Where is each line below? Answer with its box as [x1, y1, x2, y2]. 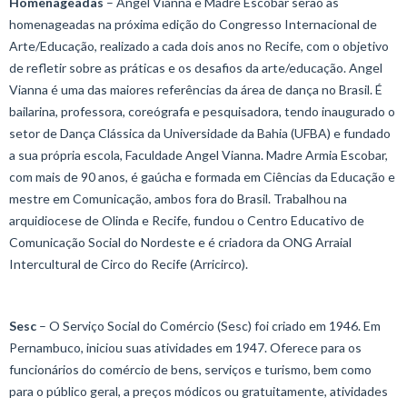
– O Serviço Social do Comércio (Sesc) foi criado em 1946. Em [36, 317, 381, 333]
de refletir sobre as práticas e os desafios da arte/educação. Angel [9, 59, 382, 75]
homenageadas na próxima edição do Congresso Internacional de [9, 15, 377, 32]
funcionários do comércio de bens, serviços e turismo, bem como [9, 361, 372, 377]
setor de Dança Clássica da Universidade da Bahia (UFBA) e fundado [9, 124, 391, 141]
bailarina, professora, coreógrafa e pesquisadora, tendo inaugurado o [9, 103, 395, 119]
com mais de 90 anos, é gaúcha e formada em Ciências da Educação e [9, 168, 395, 184]
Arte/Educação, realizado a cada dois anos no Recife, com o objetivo [9, 37, 389, 54]
